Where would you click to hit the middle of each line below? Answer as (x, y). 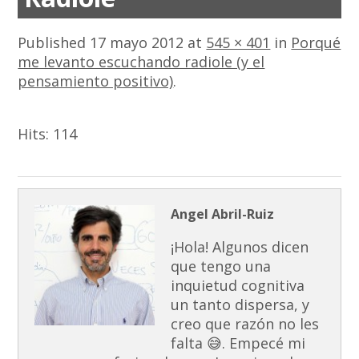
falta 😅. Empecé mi (238, 343)
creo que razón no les (245, 323)
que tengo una (221, 266)
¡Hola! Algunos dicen (240, 246)
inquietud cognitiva (238, 285)
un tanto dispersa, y (240, 304)
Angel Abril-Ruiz (223, 214)
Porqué (316, 43)
